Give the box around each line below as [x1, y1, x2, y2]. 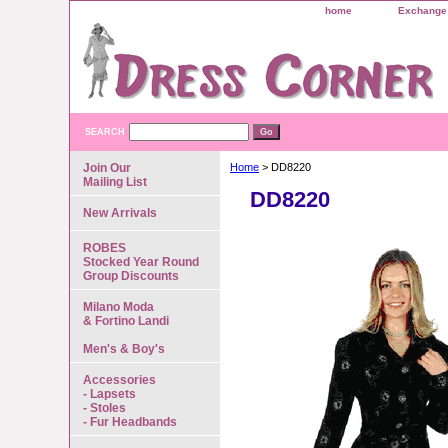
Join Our [83, 161, 131, 175]
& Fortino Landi [83, 314, 169, 328]
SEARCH [85, 127, 125, 137]
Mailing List [83, 175, 147, 189]
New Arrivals [83, 206, 157, 220]
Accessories [83, 373, 156, 387]
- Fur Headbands [83, 415, 177, 429]
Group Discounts [83, 269, 179, 283]
